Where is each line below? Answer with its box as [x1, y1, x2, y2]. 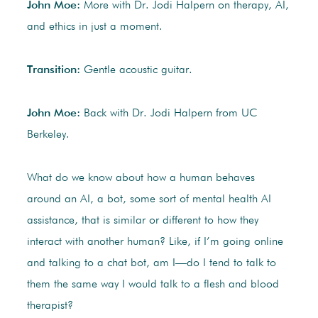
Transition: [26, 65, 84, 77]
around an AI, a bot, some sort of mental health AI [26, 194, 271, 206]
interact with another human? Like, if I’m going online [26, 236, 283, 248]
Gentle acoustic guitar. [83, 65, 192, 77]
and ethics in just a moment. [26, 21, 163, 33]
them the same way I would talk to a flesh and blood [26, 279, 279, 291]
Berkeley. [26, 129, 70, 141]
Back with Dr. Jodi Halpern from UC [83, 108, 257, 120]
